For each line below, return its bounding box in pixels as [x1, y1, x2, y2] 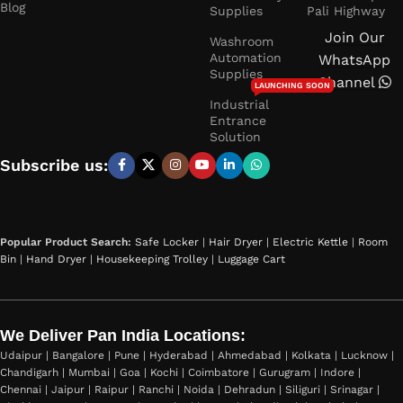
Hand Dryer [26, 252, 86, 265]
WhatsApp [318, 50, 391, 68]
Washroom [210, 33, 274, 49]
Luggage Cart [218, 252, 285, 265]
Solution [210, 129, 262, 144]
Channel [318, 73, 380, 91]
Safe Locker [135, 235, 199, 248]
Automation [210, 49, 282, 65]
